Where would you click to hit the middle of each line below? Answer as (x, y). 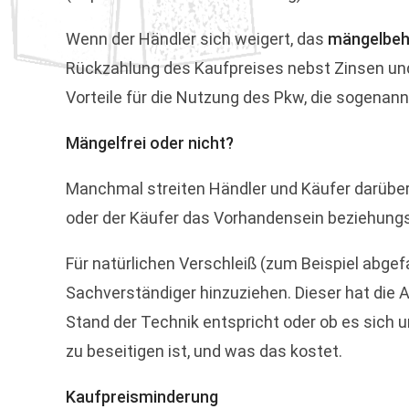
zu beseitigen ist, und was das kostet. (204, 351)
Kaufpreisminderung (142, 397)
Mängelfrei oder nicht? (150, 143)
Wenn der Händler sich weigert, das (197, 39)
